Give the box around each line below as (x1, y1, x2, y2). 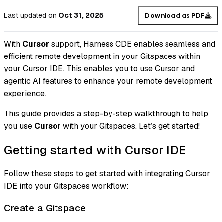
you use (4, 121, 34, 132)
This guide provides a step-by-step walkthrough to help (4, 109, 208, 119)
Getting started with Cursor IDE (4, 142, 186, 158)
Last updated (4, 11, 46, 20)
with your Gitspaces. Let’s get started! (61, 121, 200, 132)
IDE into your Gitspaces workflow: (4, 181, 129, 192)
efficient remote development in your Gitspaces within (4, 51, 200, 62)
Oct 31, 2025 (58, 11, 104, 20)
